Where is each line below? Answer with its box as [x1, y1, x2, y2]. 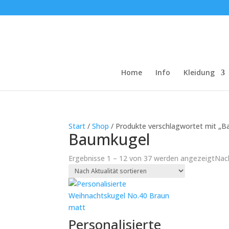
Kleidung [184, 67, 215, 77]
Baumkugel [68, 129, 151, 150]
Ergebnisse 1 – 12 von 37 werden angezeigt [68, 153, 215, 163]
